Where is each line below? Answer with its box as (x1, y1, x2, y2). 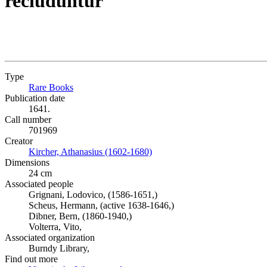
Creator (5, 136, 33, 146)
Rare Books (29, 82, 73, 92)
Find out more (5, 254, 58, 264)
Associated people (5, 179, 73, 189)
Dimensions (5, 157, 49, 167)
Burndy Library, (29, 243, 89, 253)
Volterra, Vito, (29, 222, 82, 232)
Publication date (5, 93, 65, 103)
